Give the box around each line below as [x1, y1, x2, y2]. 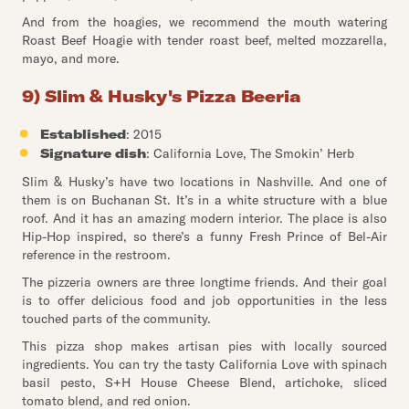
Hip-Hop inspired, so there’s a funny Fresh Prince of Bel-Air [22, 228, 387, 245]
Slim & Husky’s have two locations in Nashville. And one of [22, 173, 387, 190]
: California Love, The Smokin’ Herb [146, 145, 354, 162]
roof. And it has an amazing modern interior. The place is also [22, 210, 387, 226]
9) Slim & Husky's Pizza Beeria [22, 86, 301, 107]
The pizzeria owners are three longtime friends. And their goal [22, 274, 387, 290]
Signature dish [40, 145, 146, 162]
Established [40, 126, 126, 142]
